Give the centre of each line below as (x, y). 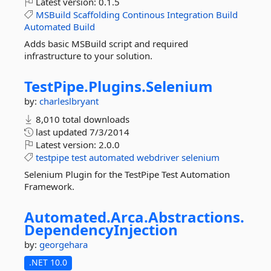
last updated (61, 132)
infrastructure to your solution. (88, 56)
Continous (143, 15)
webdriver (158, 157)
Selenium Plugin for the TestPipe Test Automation (127, 174)
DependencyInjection (101, 230)
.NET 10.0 (48, 262)
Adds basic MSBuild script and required (106, 44)
